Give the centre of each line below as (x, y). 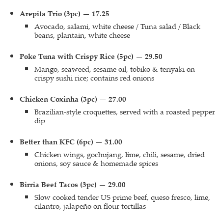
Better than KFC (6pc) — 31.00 (71, 142)
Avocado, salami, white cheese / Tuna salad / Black (117, 26)
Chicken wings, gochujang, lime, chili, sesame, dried (120, 154)
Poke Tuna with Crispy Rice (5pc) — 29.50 (91, 56)
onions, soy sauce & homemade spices (96, 163)
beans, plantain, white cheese (82, 35)
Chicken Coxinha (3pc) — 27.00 (73, 99)
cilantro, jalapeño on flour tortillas (90, 206)
